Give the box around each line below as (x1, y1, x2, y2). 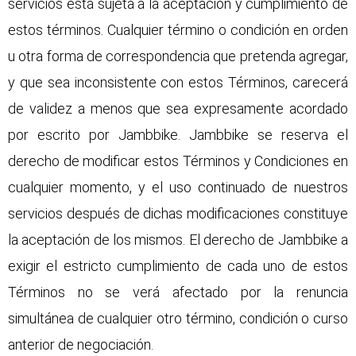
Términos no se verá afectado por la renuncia (8, 284, 348, 301)
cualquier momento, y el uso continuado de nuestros (8, 179, 348, 196)
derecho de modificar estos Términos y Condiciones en (8, 153, 348, 170)
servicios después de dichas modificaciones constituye (8, 205, 348, 222)
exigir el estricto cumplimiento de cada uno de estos (8, 257, 348, 275)
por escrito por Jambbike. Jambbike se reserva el (8, 126, 348, 144)
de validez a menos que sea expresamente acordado (8, 100, 348, 118)
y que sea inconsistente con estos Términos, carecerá (8, 74, 348, 91)
